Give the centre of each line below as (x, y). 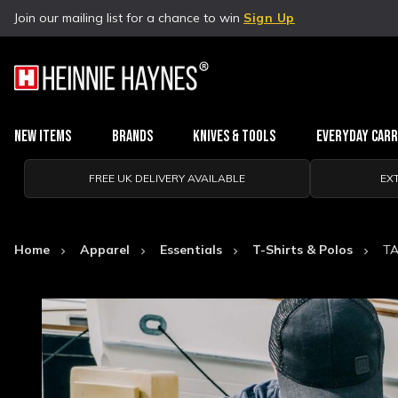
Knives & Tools (235, 136)
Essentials (191, 250)
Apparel (105, 250)
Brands (132, 136)
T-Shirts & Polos (302, 250)
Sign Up (269, 18)
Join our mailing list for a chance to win (129, 18)
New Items (43, 136)
